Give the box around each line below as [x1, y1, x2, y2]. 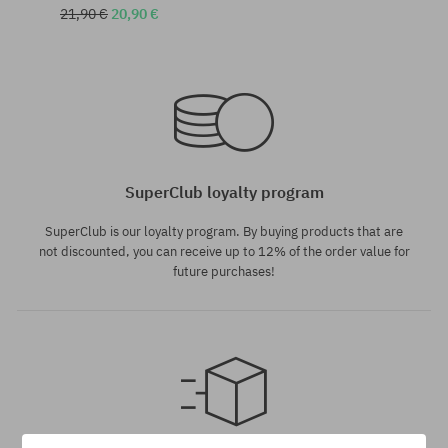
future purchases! [173, 262, 275, 280]
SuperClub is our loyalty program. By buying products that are [45, 222, 403, 240]
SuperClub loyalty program [124, 181, 324, 202]
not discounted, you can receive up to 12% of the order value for [38, 242, 410, 260]
